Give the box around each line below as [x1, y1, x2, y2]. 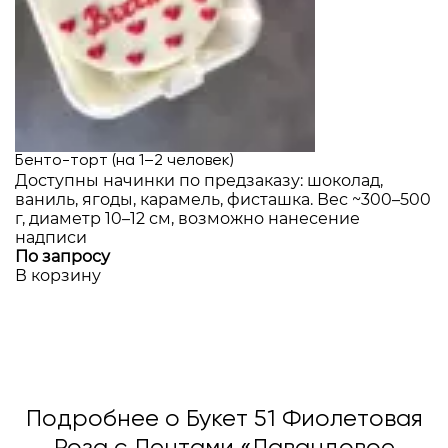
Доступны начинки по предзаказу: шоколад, [15, 171, 383, 190]
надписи [15, 228, 87, 247]
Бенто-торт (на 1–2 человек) [15, 153, 234, 169]
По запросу [15, 247, 110, 266]
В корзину [15, 266, 101, 285]
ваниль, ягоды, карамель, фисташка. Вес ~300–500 [15, 190, 431, 209]
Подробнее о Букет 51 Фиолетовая [25, 407, 423, 431]
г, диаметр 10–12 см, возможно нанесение [15, 209, 360, 228]
